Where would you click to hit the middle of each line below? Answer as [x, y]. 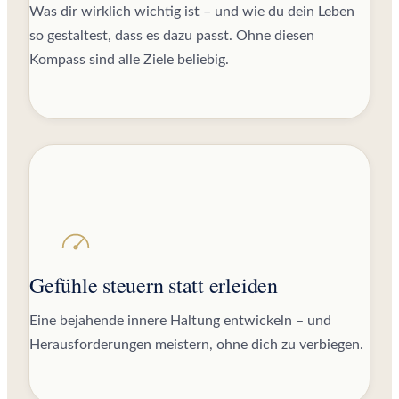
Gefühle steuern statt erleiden [154, 285]
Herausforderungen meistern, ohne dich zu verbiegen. [196, 344]
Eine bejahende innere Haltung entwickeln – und [180, 320]
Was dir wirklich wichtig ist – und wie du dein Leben [192, 11]
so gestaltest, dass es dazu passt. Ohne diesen [172, 35]
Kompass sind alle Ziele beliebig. [129, 59]
